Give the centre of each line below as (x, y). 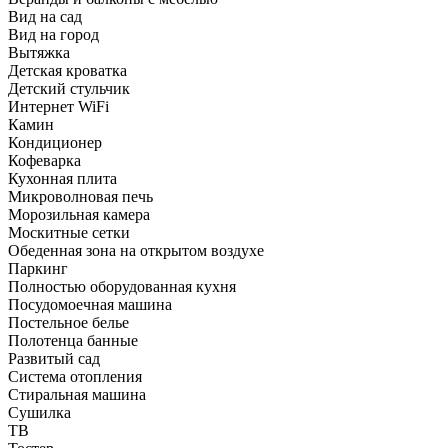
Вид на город (53, 34)
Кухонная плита (62, 178)
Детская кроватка (67, 70)
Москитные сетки (69, 232)
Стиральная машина (77, 394)
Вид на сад (45, 16)
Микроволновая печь (80, 196)
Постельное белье (68, 322)
